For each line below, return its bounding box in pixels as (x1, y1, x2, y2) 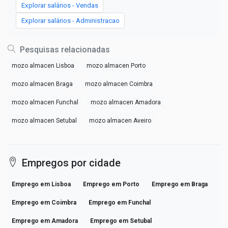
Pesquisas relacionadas (18, 44, 110, 54)
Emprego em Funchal (89, 198, 151, 206)
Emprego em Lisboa (12, 180, 71, 188)
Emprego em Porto (83, 180, 139, 188)
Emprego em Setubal (90, 217, 152, 224)
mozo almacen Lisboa (12, 62, 74, 69)
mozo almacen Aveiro (89, 117, 151, 124)
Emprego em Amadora (12, 217, 78, 224)
